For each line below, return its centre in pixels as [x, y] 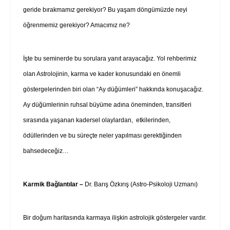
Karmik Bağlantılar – [54, 184]
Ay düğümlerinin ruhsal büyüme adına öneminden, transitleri [107, 104]
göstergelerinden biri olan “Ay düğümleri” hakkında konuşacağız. [113, 89]
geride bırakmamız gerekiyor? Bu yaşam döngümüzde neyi [105, 9]
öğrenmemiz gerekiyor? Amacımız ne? [76, 25]
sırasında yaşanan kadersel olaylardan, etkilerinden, [97, 120]
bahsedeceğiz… [46, 151]
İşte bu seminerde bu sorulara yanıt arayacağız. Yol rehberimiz [110, 58]
